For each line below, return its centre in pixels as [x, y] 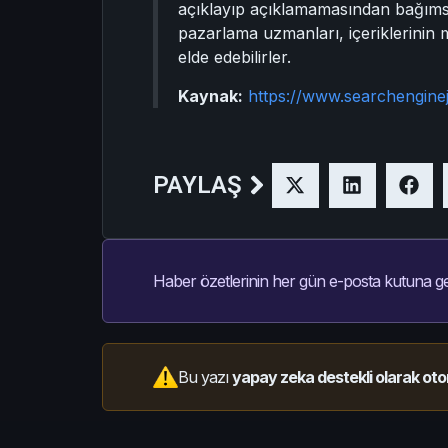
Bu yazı [205, 377]
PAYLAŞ [197, 185]
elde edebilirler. [234, 57]
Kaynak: [210, 95]
